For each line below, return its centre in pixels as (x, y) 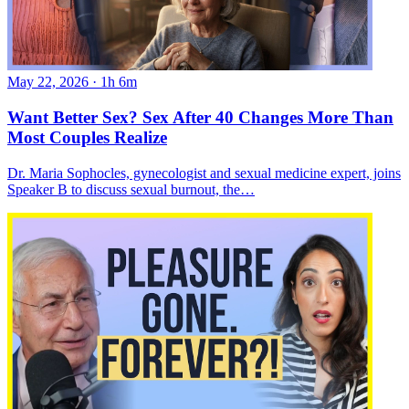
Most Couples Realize (87, 138)
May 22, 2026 (48, 82)
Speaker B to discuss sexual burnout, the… (131, 189)
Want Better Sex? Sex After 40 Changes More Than (200, 118)
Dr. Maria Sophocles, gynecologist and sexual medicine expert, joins (204, 173)
